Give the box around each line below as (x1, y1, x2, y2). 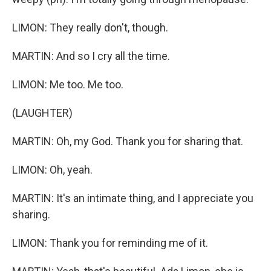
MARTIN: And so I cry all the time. (12, 50, 170, 62)
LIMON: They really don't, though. (12, 21, 168, 34)
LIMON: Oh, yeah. (12, 163, 93, 176)
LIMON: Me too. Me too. (12, 78, 123, 91)
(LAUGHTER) (12, 106, 73, 119)
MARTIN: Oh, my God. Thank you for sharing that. (12, 135, 243, 148)
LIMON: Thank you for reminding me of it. (12, 237, 208, 249)
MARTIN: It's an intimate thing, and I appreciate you (12, 192, 253, 204)
